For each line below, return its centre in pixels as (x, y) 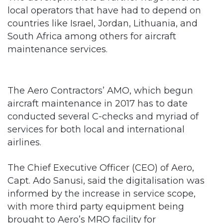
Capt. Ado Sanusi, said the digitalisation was (106, 180)
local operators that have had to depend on (104, 10)
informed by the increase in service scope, (102, 193)
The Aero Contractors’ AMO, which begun (100, 90)
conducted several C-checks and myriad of (103, 116)
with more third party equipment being (96, 206)
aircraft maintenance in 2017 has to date (98, 103)
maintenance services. (57, 49)
